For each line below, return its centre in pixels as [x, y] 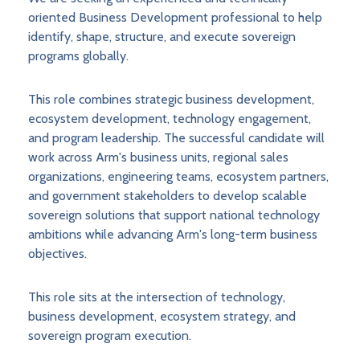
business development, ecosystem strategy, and [162, 317]
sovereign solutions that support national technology [174, 215]
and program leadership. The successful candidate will [176, 138]
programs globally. [78, 56]
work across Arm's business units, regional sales [158, 157]
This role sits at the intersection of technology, [157, 297]
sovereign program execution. [110, 336]
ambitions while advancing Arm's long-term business [173, 235]
